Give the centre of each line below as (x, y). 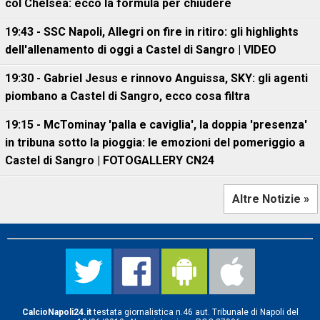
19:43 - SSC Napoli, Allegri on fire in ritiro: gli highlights (152, 31)
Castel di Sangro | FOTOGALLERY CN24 (110, 160)
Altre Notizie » (271, 199)
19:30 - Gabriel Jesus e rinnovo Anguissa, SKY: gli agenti (156, 78)
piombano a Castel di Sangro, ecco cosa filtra (127, 96)
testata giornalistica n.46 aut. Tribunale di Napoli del (195, 312)
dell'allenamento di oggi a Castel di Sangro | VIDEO (141, 49)
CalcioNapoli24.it (56, 312)
